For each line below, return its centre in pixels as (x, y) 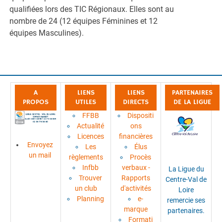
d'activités (136, 188)
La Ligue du (186, 169)
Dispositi (140, 115)
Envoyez (40, 145)
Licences (90, 136)
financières (136, 136)
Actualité (90, 126)
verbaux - (136, 167)
